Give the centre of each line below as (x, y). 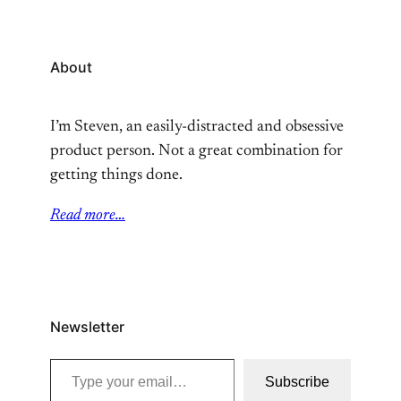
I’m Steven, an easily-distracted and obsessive (197, 127)
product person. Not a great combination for (196, 151)
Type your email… (55, 358)
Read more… (88, 216)
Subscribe (297, 382)
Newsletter (87, 327)
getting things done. (116, 175)
